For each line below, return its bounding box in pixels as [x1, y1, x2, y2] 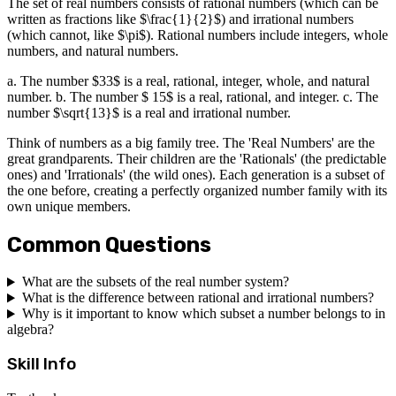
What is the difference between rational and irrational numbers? [21, 290, 374, 306]
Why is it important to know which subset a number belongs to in [21, 306, 385, 322]
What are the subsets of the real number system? [21, 274, 289, 290]
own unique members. [7, 198, 131, 214]
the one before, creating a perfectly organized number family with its [7, 182, 387, 198]
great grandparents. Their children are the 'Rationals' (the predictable [7, 150, 386, 166]
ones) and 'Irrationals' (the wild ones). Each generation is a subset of [7, 166, 385, 182]
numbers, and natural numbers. [7, 42, 179, 58]
